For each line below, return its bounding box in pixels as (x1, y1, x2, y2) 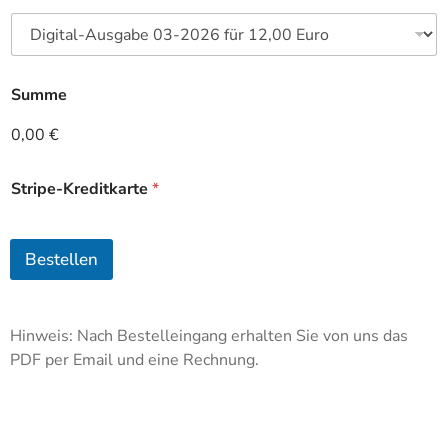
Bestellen (25, 248, 98, 272)
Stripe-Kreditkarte (11, 178, 152, 201)
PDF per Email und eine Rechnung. (10, 349, 259, 372)
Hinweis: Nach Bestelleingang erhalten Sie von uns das (10, 325, 408, 348)
